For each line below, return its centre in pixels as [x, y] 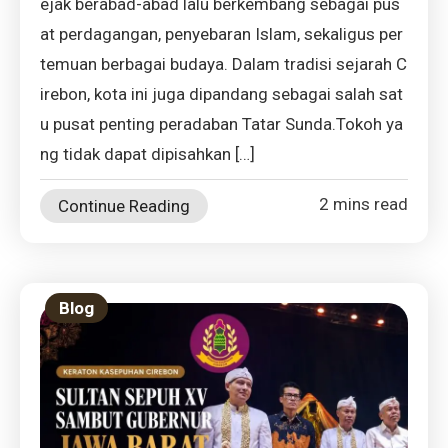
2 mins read [363, 204]
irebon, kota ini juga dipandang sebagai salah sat [221, 94]
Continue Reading [124, 206]
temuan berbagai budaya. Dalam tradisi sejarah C [223, 64]
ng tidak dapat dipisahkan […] [147, 154]
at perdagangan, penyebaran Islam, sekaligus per [221, 34]
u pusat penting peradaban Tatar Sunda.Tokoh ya [221, 124]
